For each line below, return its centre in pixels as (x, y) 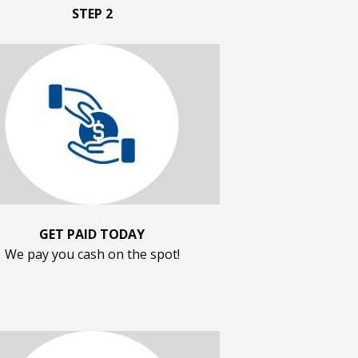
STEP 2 (92, 14)
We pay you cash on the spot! (92, 254)
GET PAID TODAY (92, 234)
